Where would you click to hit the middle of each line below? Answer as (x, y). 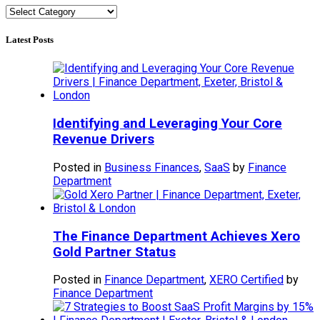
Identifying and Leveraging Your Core (167, 124)
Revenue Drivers (104, 140)
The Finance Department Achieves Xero (176, 236)
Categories (29, 11)
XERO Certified (246, 280)
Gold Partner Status (114, 252)
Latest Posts (30, 40)
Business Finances (152, 167)
